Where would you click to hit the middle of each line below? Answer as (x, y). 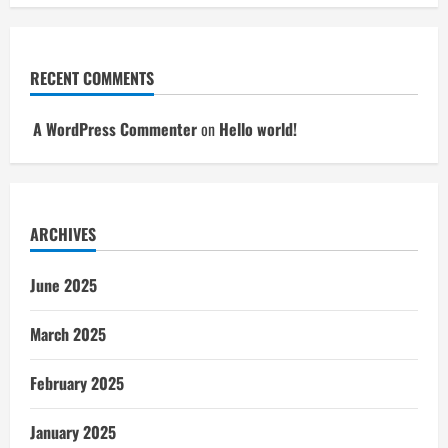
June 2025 (63, 285)
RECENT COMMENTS (92, 78)
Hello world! (258, 129)
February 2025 (77, 383)
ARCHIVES (63, 234)
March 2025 (68, 334)
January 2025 (73, 432)
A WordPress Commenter (115, 129)
